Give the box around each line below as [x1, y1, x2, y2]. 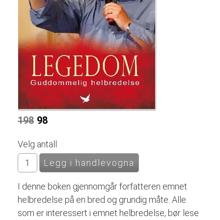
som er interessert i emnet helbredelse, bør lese [17, 207, 199, 218]
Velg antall [17, 138, 57, 149]
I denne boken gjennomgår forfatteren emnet [17, 181, 187, 192]
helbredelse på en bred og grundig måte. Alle [17, 194, 186, 205]
